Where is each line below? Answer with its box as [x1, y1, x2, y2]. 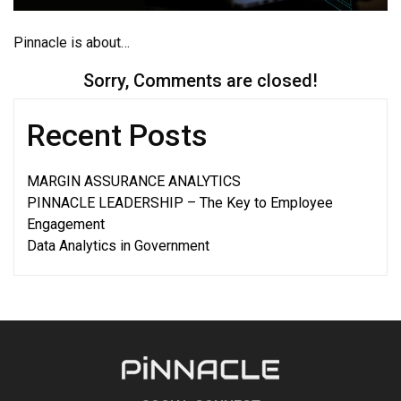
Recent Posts [27, 117, 208, 154]
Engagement [27, 216, 105, 234]
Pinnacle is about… [13, 34, 130, 52]
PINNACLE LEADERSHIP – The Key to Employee [27, 194, 333, 212]
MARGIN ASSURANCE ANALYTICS [27, 173, 241, 191]
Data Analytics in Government [27, 237, 209, 255]
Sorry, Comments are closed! [83, 70, 318, 92]
